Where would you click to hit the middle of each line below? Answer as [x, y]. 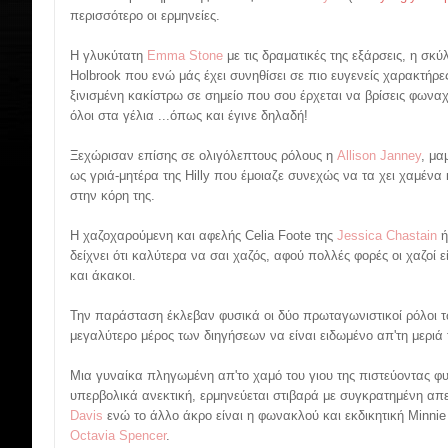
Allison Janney [379, 156]
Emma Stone [185, 56]
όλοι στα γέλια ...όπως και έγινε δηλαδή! [189, 116]
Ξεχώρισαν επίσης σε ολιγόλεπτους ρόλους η [203, 156]
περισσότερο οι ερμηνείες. [145, 16]
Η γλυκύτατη [108, 56]
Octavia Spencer [118, 436]
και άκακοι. [103, 276]
